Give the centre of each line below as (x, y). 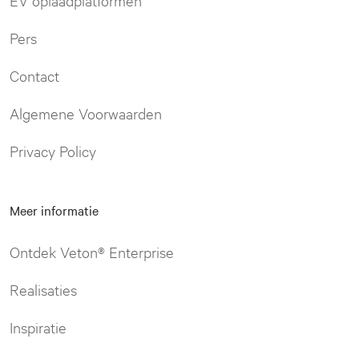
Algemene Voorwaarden (86, 113)
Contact (34, 76)
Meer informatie (54, 210)
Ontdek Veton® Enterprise (92, 252)
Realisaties (43, 290)
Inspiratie (38, 327)
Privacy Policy (53, 151)
